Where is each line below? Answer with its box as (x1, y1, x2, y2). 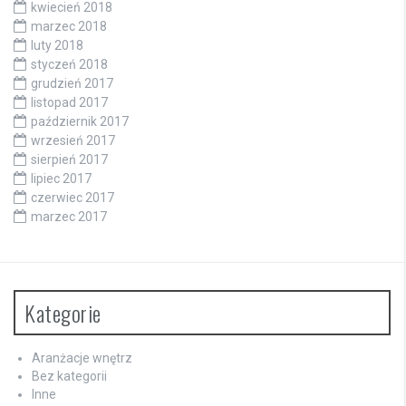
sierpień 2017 (31, 152, 108, 168)
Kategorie (24, 296, 101, 330)
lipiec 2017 (31, 171, 92, 187)
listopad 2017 (31, 95, 108, 111)
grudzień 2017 (31, 76, 113, 92)
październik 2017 (31, 114, 129, 130)
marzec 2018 (31, 19, 107, 34)
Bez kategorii (32, 369, 107, 384)
